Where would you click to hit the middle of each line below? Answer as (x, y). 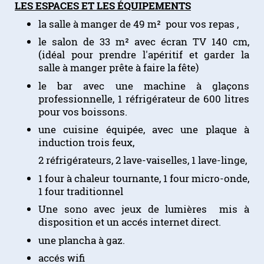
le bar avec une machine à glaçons (144, 85)
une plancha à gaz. (82, 240)
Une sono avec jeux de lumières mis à (144, 209)
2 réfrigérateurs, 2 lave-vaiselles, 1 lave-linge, (131, 160)
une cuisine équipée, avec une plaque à (144, 129)
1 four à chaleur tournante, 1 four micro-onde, (144, 178)
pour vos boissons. (83, 111)
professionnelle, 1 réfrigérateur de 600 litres (144, 98)
